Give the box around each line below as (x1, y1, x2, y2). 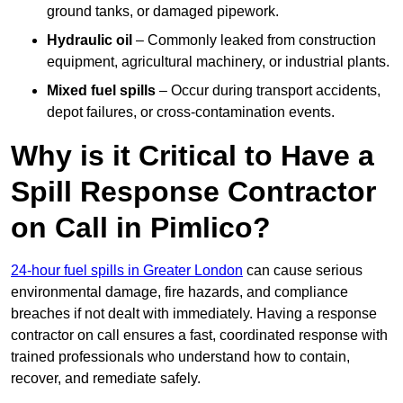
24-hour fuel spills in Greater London (11, 263, 243, 279)
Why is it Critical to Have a (11, 139, 374, 173)
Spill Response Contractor (11, 175, 376, 209)
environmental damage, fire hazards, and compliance (11, 284, 348, 300)
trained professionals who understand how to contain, (11, 349, 350, 365)
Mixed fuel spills (47, 83, 156, 99)
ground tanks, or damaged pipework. (47, 4, 279, 20)
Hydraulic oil (47, 32, 132, 49)
